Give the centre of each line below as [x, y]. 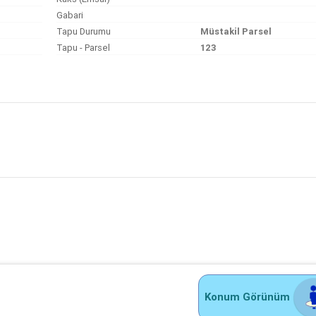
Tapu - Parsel [84, 48]
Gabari [70, 15]
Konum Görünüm [249, 296]
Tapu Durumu [84, 31]
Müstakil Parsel [236, 31]
